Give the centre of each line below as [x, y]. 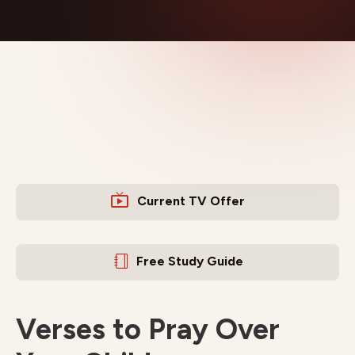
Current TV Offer [191, 201]
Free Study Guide [190, 261]
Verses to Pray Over [148, 329]
